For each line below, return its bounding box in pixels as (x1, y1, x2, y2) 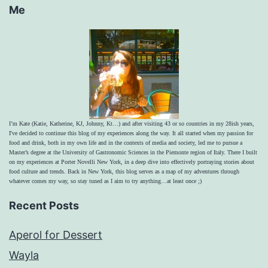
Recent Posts (9, 199, 79, 212)
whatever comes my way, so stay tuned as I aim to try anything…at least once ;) (9, 178, 202, 185)
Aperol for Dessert (9, 229, 102, 242)
